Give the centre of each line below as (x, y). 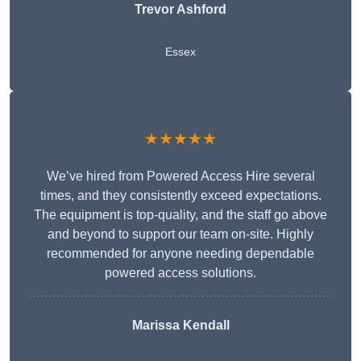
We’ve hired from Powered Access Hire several (180, 176)
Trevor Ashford (180, 10)
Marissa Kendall (180, 326)
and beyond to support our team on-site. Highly (180, 234)
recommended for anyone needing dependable (180, 254)
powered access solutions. (180, 273)
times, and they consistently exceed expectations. (180, 196)
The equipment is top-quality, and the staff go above (180, 215)
